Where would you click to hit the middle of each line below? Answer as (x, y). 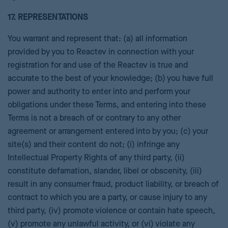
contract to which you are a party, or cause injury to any (107, 198)
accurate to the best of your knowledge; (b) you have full (110, 79)
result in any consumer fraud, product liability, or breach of (113, 185)
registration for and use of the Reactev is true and (98, 66)
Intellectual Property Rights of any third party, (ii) (96, 158)
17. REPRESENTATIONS (48, 18)
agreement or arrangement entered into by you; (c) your (108, 132)
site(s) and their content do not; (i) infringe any (94, 145)
